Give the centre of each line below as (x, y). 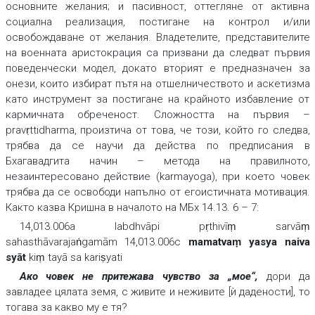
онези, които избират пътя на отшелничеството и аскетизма (157, 84)
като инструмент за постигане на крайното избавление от (157, 99)
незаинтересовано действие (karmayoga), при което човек (157, 177)
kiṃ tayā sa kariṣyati (74, 258)
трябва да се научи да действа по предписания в (157, 146)
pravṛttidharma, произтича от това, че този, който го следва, (157, 130)
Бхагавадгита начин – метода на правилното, (157, 161)
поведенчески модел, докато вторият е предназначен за (157, 69)
